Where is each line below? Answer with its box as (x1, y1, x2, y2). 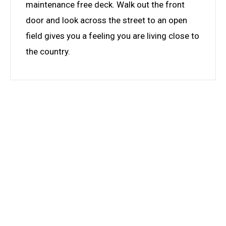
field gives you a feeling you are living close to (26, 30, 199, 41)
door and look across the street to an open (26, 15, 187, 25)
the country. (26, 46, 70, 56)
